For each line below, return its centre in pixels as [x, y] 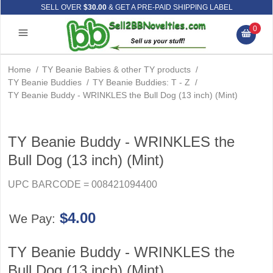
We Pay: [34, 219]
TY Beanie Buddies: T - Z [141, 82]
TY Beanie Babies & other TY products [116, 69]
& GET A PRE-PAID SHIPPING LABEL [169, 7]
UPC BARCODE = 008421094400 [83, 184]
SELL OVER [62, 7]
